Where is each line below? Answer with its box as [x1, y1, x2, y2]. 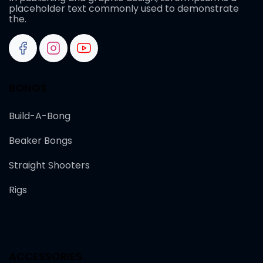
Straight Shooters [9, 159, 90, 173]
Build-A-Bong [9, 109, 70, 123]
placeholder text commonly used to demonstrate [9, 2, 239, 16]
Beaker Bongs [9, 134, 72, 148]
